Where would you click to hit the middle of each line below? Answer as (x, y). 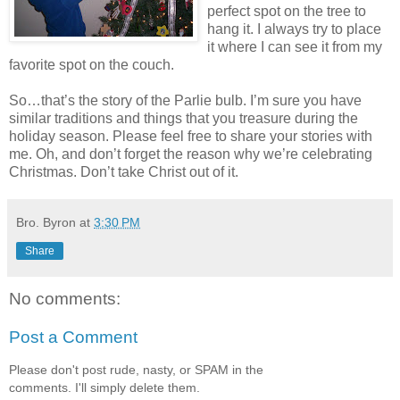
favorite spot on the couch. (92, 64)
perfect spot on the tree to (287, 11)
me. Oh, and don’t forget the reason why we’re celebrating (191, 154)
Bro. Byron (46, 222)
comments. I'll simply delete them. (104, 387)
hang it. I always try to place (294, 29)
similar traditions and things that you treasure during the (183, 118)
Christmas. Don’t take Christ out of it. (124, 171)
